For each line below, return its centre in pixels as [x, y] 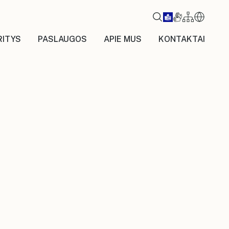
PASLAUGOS [62, 39]
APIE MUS [123, 39]
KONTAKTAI [182, 39]
